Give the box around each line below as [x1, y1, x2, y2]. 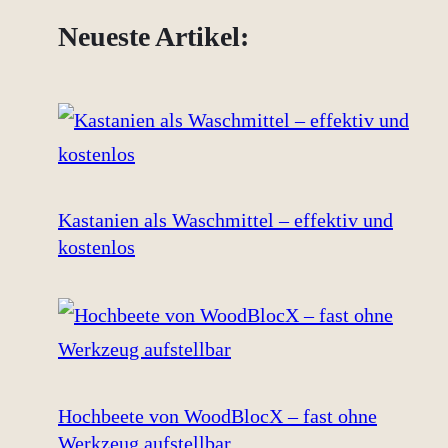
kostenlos [58, 236, 135, 259]
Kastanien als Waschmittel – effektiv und [58, 209, 393, 232]
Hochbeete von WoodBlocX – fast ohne [58, 404, 377, 427]
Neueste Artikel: [58, 20, 249, 52]
